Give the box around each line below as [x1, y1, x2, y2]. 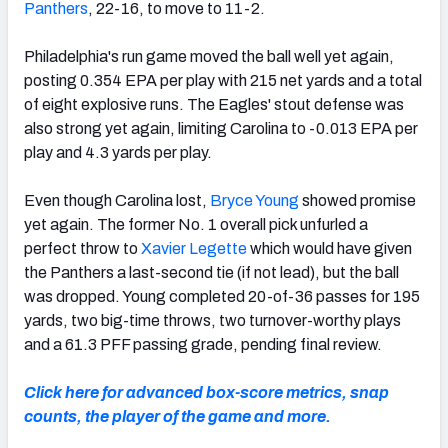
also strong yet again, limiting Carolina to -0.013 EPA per [24, 119, 418, 137]
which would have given [247, 239, 412, 257]
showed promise [299, 191, 416, 209]
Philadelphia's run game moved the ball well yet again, [24, 47, 394, 65]
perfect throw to [24, 239, 141, 257]
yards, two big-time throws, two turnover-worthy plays [24, 311, 401, 329]
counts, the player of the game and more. [24, 407, 331, 425]
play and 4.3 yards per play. [24, 143, 212, 161]
